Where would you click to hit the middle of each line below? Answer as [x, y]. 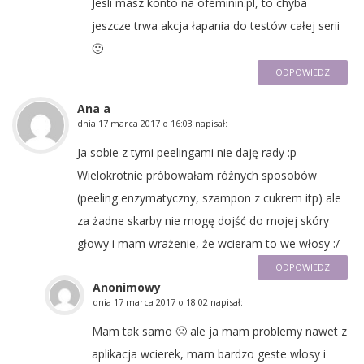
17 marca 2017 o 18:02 [161, 301]
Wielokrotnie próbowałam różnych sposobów [197, 175]
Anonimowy [127, 287]
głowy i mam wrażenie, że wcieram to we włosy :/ [208, 243]
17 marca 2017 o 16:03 [145, 123]
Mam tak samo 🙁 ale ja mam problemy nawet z [219, 331]
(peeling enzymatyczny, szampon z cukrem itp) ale [209, 197]
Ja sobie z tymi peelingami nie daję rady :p [187, 152]
